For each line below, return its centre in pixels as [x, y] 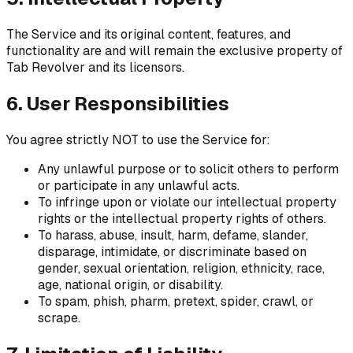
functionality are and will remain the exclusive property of [175, 50]
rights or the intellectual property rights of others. [182, 218]
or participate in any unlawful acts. [139, 185]
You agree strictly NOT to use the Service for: [138, 139]
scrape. [59, 318]
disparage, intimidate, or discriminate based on [172, 251]
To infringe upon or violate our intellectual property [187, 202]
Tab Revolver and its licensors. [95, 67]
